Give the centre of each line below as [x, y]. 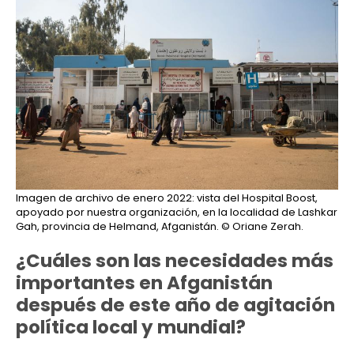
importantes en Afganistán [144, 282]
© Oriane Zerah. [261, 226]
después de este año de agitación [175, 305]
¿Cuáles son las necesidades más [175, 260]
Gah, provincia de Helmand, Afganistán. [117, 226]
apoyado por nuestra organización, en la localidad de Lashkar [177, 212]
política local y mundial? [131, 327]
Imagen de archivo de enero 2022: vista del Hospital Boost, [167, 198]
